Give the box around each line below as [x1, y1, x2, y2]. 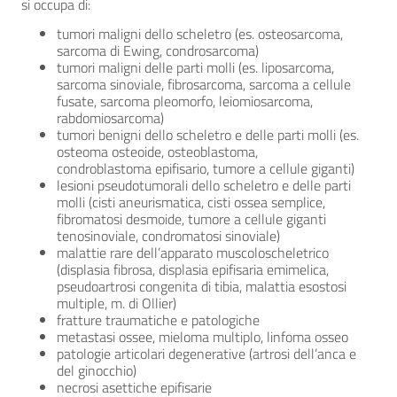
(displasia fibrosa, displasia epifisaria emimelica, [57, 259, 329, 280]
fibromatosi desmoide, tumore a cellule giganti [57, 208, 326, 230]
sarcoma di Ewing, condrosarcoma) [57, 40, 259, 61]
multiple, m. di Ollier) [57, 292, 176, 314]
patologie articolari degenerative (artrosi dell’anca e [57, 343, 356, 364]
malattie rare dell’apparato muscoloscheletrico [57, 242, 329, 263]
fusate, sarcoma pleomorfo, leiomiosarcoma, [57, 90, 313, 112]
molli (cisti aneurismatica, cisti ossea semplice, [57, 191, 325, 213]
